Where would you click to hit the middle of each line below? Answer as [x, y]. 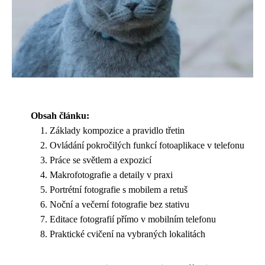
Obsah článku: [60, 115]
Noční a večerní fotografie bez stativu [119, 204]
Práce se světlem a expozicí [101, 160]
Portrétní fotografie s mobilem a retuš [119, 189]
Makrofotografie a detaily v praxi [111, 174]
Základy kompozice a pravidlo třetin [117, 130]
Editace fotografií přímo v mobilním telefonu [133, 219]
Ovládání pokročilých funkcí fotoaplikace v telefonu [147, 145]
